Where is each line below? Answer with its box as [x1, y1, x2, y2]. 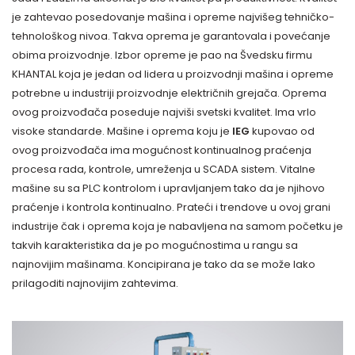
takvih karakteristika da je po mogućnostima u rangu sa [12, 238, 298, 253]
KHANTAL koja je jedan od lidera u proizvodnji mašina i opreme [12, 67, 334, 82]
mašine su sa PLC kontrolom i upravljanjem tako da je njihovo [12, 181, 325, 196]
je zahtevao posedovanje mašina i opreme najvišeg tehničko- [12, 10, 334, 25]
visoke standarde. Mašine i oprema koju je [12, 124, 232, 139]
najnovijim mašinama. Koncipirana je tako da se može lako [12, 257, 315, 272]
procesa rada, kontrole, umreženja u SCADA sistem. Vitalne [12, 162, 315, 177]
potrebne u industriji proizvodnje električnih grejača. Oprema [12, 86, 326, 101]
